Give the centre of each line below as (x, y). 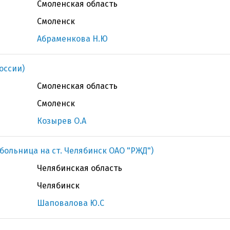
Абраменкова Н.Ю (72, 39)
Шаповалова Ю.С (71, 203)
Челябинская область (80, 168)
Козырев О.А (62, 121)
